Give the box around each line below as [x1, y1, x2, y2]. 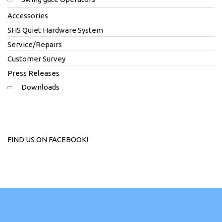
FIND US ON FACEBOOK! [7, 135, 88, 144]
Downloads [21, 82, 59, 91]
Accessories [7, 11, 48, 20]
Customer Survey [7, 54, 65, 63]
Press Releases [7, 68, 59, 77]
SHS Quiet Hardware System [7, 25, 103, 34]
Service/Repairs [7, 40, 62, 49]
